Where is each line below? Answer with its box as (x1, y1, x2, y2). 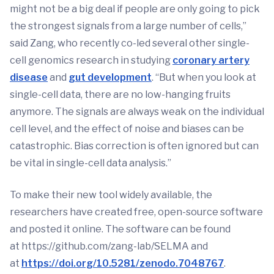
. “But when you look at (152, 72, 256, 83)
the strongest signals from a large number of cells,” (10, 20, 246, 32)
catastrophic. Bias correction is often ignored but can (10, 140, 259, 152)
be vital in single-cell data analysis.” (10, 157, 171, 169)
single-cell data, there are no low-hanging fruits (10, 89, 231, 100)
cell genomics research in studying (10, 54, 172, 66)
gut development (68, 72, 152, 83)
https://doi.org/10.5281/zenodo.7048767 (21, 257, 224, 269)
